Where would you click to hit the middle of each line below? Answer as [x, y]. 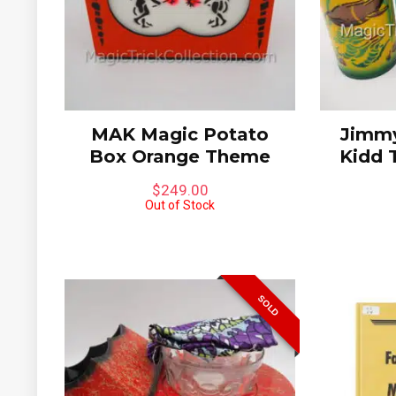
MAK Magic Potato [180, 135]
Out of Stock [180, 206]
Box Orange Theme [180, 157]
